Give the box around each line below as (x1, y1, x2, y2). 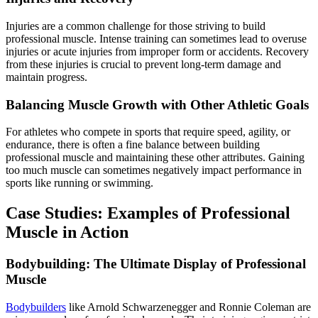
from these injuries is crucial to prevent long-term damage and (6, 57, 281, 70)
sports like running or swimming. (6, 177, 153, 190)
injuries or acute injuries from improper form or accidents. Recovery (6, 45, 309, 57)
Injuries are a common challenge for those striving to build (6, 19, 265, 32)
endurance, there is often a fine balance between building (6, 138, 260, 151)
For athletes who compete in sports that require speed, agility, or (6, 126, 290, 138)
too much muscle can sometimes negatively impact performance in (6, 164, 302, 177)
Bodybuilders (6, 300, 66, 313)
